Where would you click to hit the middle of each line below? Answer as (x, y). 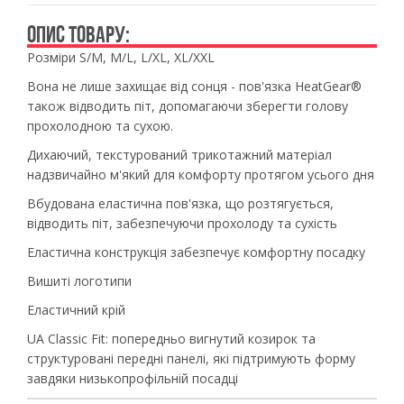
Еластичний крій (78, 310)
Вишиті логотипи (79, 281)
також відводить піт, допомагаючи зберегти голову (188, 106)
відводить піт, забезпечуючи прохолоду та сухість (182, 223)
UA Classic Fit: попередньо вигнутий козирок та (171, 339)
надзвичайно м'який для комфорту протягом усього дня (201, 174)
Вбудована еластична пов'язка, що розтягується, (180, 203)
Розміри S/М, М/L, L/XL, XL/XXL (121, 57)
